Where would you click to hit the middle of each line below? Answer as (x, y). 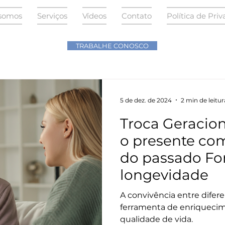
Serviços (52, 16)
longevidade (164, 175)
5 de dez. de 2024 (146, 100)
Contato (136, 16)
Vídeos (94, 16)
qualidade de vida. (156, 219)
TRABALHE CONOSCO (112, 46)
